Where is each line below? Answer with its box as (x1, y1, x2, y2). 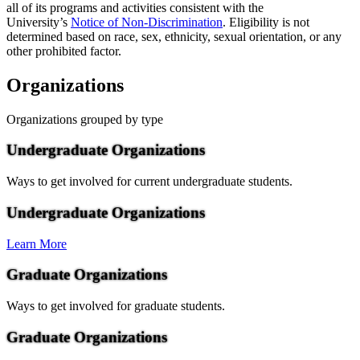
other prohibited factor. (6, 43, 125, 58)
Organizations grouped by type (6, 112, 163, 126)
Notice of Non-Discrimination (71, 14, 223, 29)
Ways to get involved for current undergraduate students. (6, 174, 292, 189)
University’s (6, 14, 71, 29)
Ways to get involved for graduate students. (6, 299, 225, 313)
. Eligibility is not (223, 14, 309, 29)
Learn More (6, 236, 67, 251)
